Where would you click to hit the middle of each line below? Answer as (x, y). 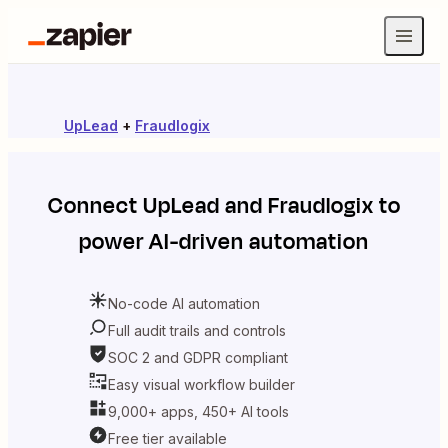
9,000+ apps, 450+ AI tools (198, 411)
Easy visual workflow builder (201, 384)
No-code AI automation (184, 303)
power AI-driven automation (224, 242)
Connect (95, 206)
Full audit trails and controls (197, 330)
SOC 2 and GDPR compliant (198, 357)
